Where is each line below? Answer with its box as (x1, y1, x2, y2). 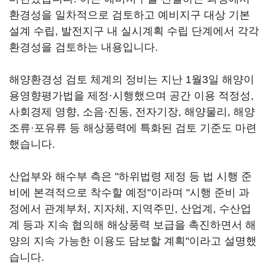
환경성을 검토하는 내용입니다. (9, 41, 158, 53)
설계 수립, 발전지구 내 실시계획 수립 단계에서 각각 (9, 25, 259, 37)
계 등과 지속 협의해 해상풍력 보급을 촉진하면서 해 (9, 219, 256, 231)
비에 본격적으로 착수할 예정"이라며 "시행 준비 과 (9, 187, 249, 199)
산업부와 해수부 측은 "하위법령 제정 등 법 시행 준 (9, 170, 252, 182)
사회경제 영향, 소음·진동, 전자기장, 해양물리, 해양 (9, 106, 255, 118)
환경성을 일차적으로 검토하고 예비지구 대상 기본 (9, 9, 250, 21)
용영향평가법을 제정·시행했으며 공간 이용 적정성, (9, 90, 254, 102)
